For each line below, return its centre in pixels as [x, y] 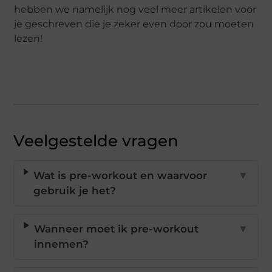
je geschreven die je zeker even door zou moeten [134, 24]
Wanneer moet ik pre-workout [117, 229]
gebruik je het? [74, 191]
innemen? [62, 244]
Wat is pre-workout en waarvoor [120, 176]
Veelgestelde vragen [96, 141]
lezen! [29, 39]
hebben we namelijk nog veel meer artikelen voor [135, 10]
